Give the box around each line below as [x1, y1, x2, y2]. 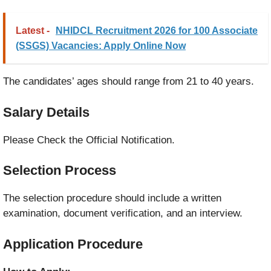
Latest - [16, 25, 50, 36]
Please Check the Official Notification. [3, 134, 175, 146]
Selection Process [3, 163, 116, 178]
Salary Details [3, 104, 90, 120]
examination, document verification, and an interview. [3, 207, 243, 220]
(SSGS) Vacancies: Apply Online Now [16, 41, 186, 51]
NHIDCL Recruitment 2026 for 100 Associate [56, 25, 258, 36]
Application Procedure [3, 236, 143, 252]
